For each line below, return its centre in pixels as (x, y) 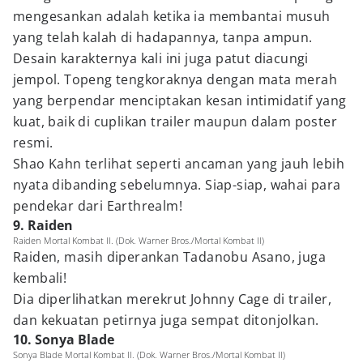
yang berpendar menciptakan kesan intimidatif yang (180, 100)
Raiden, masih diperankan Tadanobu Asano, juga (169, 257)
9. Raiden (43, 225)
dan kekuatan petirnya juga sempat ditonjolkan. (166, 320)
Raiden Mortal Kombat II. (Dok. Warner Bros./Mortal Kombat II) (139, 240)
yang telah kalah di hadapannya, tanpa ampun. (163, 37)
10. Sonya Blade (64, 340)
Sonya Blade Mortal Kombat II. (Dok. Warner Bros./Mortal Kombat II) (149, 354)
